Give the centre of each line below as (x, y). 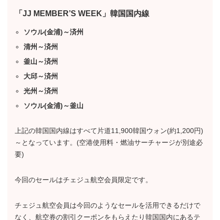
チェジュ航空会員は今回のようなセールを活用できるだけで (108, 206)
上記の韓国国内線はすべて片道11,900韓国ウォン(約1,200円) (109, 131)
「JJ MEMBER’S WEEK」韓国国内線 (82, 14)
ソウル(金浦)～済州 (54, 32)
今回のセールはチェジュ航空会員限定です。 (83, 180)
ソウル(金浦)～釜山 (54, 106)
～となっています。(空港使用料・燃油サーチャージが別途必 (109, 143)
